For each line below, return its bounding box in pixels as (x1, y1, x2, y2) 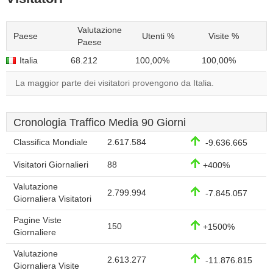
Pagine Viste (13, 216, 62, 225)
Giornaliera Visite (13, 261, 79, 271)
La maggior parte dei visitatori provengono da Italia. (15, 79, 214, 88)
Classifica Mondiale (13, 138, 88, 147)
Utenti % (142, 32, 174, 41)
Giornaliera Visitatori (13, 194, 91, 204)
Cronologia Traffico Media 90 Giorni (13, 116, 186, 129)
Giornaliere (13, 228, 56, 237)
